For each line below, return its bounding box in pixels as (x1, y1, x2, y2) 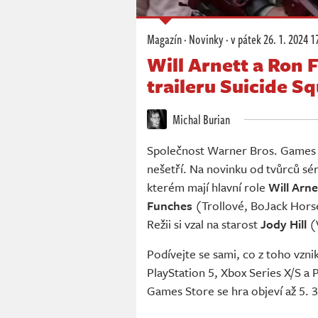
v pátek (231, 30, 261, 49)
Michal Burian (170, 110, 230, 129)
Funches (147, 197, 192, 215)
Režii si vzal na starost (147, 215, 261, 234)
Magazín (147, 30, 182, 49)
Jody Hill (261, 215, 307, 234)
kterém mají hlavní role (147, 178, 268, 197)
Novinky (189, 30, 224, 49)
